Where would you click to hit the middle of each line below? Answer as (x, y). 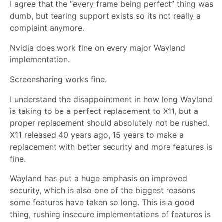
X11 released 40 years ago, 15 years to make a (97, 135)
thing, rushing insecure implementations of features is (110, 214)
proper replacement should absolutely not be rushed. (110, 123)
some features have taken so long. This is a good (102, 202)
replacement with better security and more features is (111, 147)
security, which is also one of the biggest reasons (103, 191)
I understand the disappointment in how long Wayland (111, 99)
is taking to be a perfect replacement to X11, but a (104, 111)
